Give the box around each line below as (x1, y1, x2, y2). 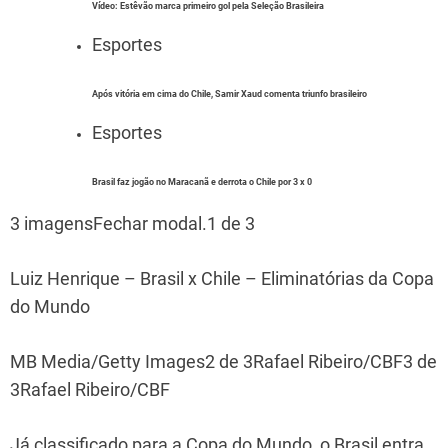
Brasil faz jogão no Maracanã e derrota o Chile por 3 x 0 (92, 175, 312, 187)
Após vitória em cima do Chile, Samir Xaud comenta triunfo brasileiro (92, 87, 367, 99)
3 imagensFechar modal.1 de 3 (10, 212, 255, 234)
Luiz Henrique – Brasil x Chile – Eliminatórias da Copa (10, 267, 434, 289)
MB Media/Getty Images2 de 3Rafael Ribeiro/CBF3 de (10, 350, 437, 372)
